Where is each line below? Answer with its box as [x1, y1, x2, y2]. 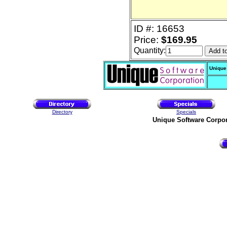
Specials [176, 109, 196, 115]
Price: [134, 34, 161, 45]
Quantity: [134, 46, 166, 55]
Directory [52, 109, 72, 115]
